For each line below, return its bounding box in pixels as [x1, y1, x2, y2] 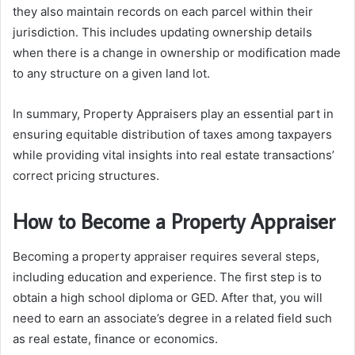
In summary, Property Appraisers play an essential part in [13, 106, 334, 122]
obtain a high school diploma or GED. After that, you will [13, 289, 323, 305]
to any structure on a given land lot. [13, 66, 210, 82]
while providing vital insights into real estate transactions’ [13, 147, 334, 163]
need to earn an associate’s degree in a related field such [13, 310, 332, 326]
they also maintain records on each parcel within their [13, 4, 313, 20]
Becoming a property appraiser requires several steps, [13, 248, 319, 264]
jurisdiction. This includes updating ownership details [13, 25, 312, 40]
